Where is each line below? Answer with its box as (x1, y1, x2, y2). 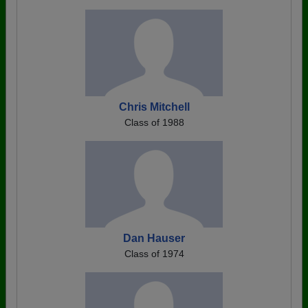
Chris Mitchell (118, 101, 190, 113)
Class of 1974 (124, 248, 184, 259)
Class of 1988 (124, 117, 184, 128)
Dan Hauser (123, 232, 185, 244)
